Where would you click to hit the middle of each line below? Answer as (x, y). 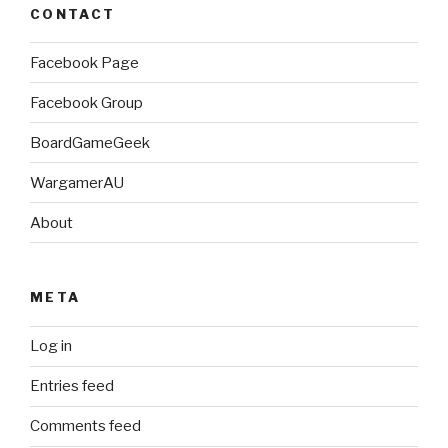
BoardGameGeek (90, 142)
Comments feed (85, 426)
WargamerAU (77, 182)
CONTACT (73, 13)
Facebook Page (84, 62)
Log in (51, 346)
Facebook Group (86, 102)
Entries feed (72, 386)
